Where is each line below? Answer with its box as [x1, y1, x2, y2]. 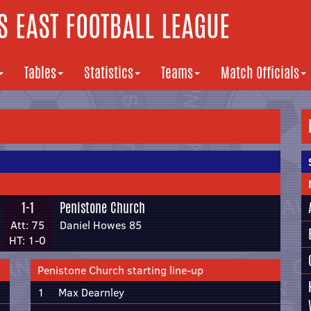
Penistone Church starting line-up [37, 262, 203, 278]
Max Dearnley [58, 285, 124, 300]
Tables [24, 62, 56, 83]
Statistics [84, 62, 133, 83]
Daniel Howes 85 [60, 217, 142, 233]
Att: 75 [10, 217, 44, 233]
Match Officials [221, 62, 299, 83]
